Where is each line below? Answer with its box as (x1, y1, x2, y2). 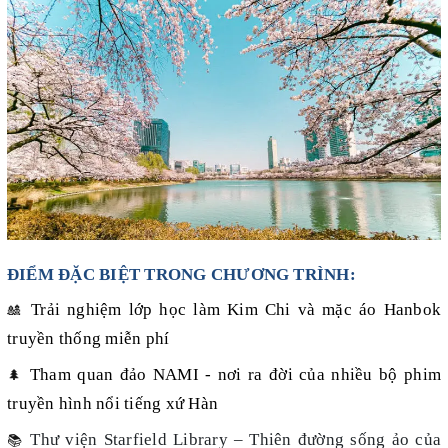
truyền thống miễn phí (7, 329, 170, 349)
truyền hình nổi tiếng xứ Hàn (7, 394, 218, 414)
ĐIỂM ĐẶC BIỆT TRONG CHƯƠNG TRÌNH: (7, 265, 356, 285)
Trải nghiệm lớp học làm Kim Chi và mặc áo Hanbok (31, 300, 442, 320)
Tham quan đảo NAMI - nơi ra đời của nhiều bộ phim (29, 365, 442, 385)
